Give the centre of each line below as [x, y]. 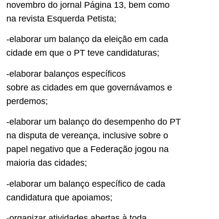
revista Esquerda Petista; [67, 19]
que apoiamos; [84, 197]
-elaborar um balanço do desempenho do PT [94, 122]
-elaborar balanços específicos [66, 74]
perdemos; [27, 101]
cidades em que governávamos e [106, 87]
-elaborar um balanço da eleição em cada [87, 39]
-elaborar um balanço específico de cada [86, 184]
